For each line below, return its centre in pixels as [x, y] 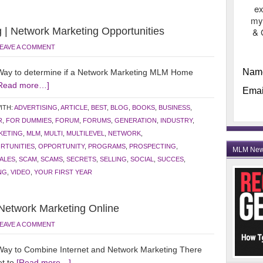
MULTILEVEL [85, 133]
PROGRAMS [107, 146]
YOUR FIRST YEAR [63, 172]
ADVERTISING [36, 107]
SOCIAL [142, 159]
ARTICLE [74, 107]
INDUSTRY [176, 120]
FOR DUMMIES [29, 120]
